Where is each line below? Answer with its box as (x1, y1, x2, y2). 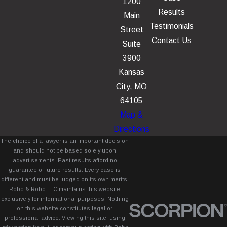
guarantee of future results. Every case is (9, 166, 121, 173)
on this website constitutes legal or (17, 205, 112, 211)
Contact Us (152, 35, 192, 45)
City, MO (116, 82, 147, 91)
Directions (113, 124, 149, 133)
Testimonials (149, 21, 194, 30)
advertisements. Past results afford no (12, 157, 117, 163)
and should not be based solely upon (13, 147, 116, 154)
